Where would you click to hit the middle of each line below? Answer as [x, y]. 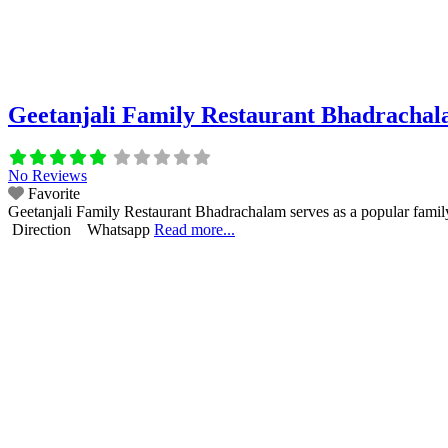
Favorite [54, 193]
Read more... [194, 229]
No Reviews [47, 175]
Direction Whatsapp [81, 229]
